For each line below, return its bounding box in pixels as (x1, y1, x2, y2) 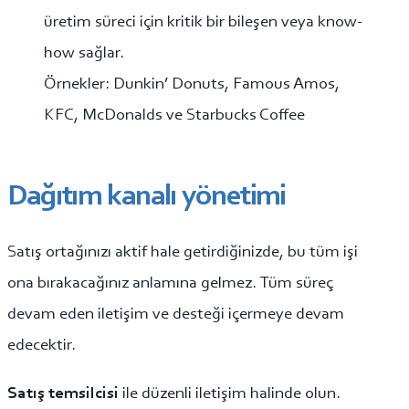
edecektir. (7, 336, 76, 354)
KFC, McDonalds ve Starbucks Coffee (44, 107, 305, 125)
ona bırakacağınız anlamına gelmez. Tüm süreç (7, 274, 333, 292)
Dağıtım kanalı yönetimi (7, 183, 287, 213)
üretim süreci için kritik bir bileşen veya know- (44, 14, 362, 32)
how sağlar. (44, 45, 124, 63)
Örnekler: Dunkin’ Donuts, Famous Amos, (44, 76, 340, 94)
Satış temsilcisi (7, 384, 122, 403)
